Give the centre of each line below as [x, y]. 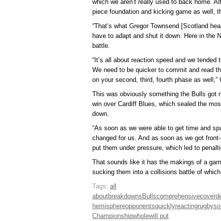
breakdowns [125, 196]
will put [159, 216]
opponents [140, 206]
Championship [112, 216]
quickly [165, 206]
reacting [186, 206]
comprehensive [178, 196]
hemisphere [109, 206]
